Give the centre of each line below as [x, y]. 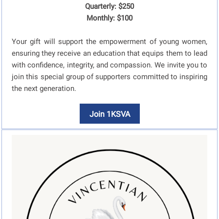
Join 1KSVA [109, 114]
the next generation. [44, 88]
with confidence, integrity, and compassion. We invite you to [109, 65]
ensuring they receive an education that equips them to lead [109, 53]
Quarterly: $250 [109, 6]
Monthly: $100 [109, 18]
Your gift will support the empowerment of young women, [109, 42]
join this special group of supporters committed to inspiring [109, 77]
